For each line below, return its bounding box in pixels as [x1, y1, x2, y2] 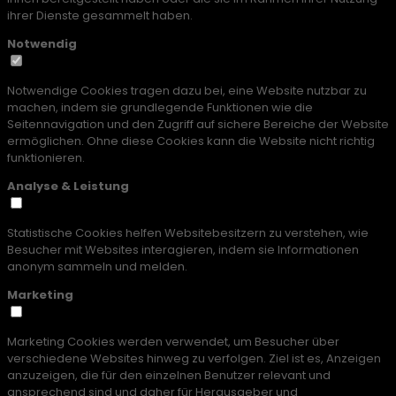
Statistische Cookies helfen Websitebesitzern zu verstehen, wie [7, 225, 369, 242]
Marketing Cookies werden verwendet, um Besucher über [7, 333, 339, 351]
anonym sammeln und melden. [7, 258, 187, 276]
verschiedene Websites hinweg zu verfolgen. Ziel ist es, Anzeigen [7, 350, 381, 368]
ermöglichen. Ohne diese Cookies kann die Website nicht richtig [7, 133, 375, 150]
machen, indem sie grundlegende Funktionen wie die [7, 99, 313, 117]
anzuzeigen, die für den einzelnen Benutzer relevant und [7, 367, 331, 385]
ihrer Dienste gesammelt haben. [7, 7, 193, 25]
